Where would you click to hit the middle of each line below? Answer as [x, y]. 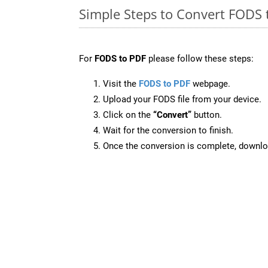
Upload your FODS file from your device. [182, 99]
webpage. [210, 83]
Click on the [128, 115]
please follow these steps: [200, 58]
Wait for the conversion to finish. [168, 130]
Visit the [121, 83]
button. [207, 115]
